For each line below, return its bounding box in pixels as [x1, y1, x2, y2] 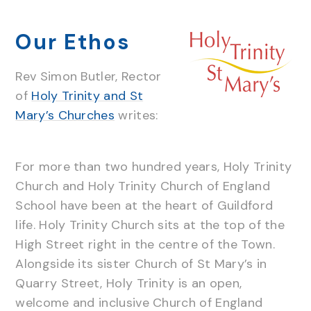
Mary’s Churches [15, 106, 115, 124]
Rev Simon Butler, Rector [15, 67, 162, 85]
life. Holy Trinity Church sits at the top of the [15, 216, 285, 233]
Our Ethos [15, 28, 131, 56]
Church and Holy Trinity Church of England [15, 177, 270, 194]
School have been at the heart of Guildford [15, 196, 274, 214]
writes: [115, 106, 158, 124]
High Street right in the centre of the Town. [15, 235, 275, 253]
